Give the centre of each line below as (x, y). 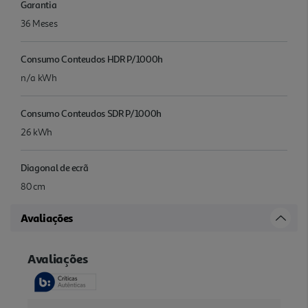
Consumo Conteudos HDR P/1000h (92, 58)
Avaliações (47, 218)
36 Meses (39, 23)
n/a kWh (39, 78)
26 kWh (36, 132)
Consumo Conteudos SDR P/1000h (91, 113)
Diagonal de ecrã (55, 167)
